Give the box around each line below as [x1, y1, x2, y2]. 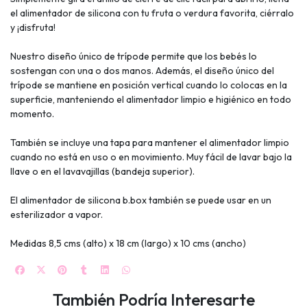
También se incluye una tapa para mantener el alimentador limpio [10, 136, 289, 149]
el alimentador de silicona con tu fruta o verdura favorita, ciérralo [10, 6, 294, 19]
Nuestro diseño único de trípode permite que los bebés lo [10, 49, 257, 62]
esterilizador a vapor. [10, 208, 103, 221]
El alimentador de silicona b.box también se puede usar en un [10, 193, 271, 206]
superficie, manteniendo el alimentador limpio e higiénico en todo [10, 93, 291, 106]
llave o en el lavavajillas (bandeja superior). [10, 164, 195, 177]
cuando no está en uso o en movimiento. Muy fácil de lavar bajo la [10, 150, 292, 163]
